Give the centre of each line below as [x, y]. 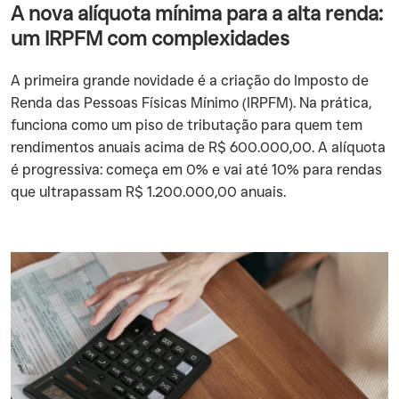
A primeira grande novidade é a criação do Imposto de [190, 81]
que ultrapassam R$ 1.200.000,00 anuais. [148, 192]
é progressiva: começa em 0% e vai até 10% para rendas [196, 170]
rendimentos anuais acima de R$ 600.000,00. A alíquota [198, 147]
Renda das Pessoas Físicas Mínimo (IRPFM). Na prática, [191, 103]
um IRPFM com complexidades [150, 38]
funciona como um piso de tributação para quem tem [187, 125]
